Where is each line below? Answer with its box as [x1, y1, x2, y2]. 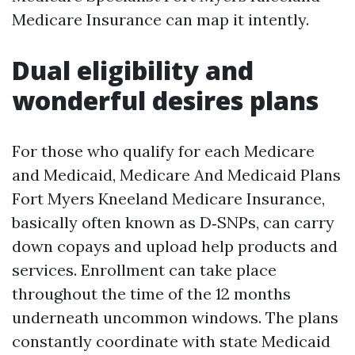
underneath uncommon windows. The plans [12, 307, 338, 327]
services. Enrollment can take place [12, 260, 277, 280]
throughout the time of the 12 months [12, 284, 291, 303]
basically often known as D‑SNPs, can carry [12, 212, 334, 232]
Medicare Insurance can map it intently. [12, 10, 309, 29]
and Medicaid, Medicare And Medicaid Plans [12, 165, 341, 185]
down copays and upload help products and [12, 236, 338, 256]
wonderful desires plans [12, 83, 319, 117]
